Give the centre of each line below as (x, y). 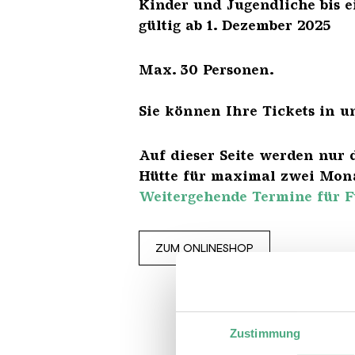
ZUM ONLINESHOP (204, 248)
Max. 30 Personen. (206, 69)
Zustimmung (265, 333)
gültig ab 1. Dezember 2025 (235, 25)
